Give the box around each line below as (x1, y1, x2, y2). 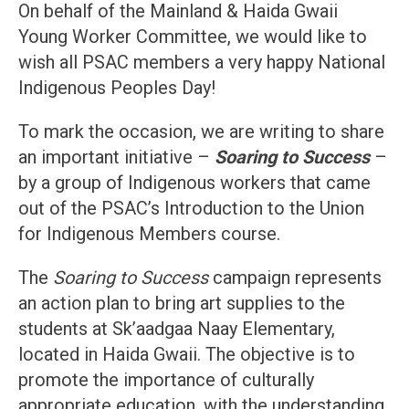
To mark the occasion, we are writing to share (18, 121, 384, 143)
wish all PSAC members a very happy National (18, 51, 385, 74)
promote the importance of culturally (18, 369, 314, 392)
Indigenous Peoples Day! (18, 77, 215, 100)
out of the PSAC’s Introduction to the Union (18, 197, 364, 220)
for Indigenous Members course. (18, 223, 285, 246)
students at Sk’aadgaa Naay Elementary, (18, 318, 335, 341)
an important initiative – (18, 146, 215, 169)
